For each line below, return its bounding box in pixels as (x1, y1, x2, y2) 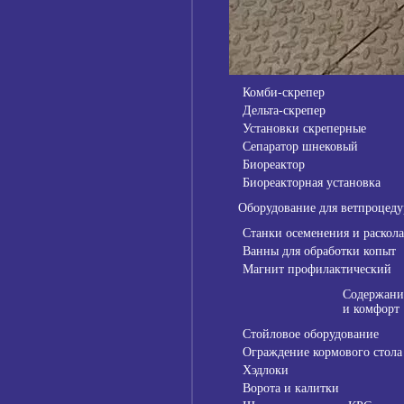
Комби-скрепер (243, 86, 325, 100)
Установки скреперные (243, 122, 366, 136)
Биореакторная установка (243, 176, 381, 190)
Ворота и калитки (243, 381, 339, 396)
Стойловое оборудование (243, 327, 379, 342)
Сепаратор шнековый (243, 140, 358, 154)
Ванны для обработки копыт (243, 244, 396, 259)
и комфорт (343, 302, 399, 317)
